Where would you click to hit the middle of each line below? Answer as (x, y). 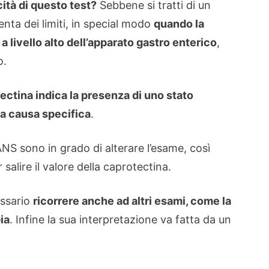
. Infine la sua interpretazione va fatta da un (120, 219)
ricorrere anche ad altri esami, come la (132, 201)
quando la (179, 24)
